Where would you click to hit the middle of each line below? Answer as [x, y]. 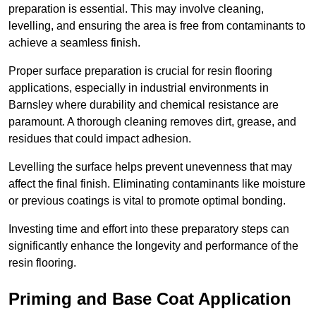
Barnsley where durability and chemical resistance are [144, 105]
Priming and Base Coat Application [150, 299]
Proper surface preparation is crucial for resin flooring [140, 71]
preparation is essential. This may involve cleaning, [136, 9]
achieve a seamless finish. [74, 43]
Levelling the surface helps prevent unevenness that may [150, 167]
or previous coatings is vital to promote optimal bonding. [147, 201]
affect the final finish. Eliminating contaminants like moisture [157, 184]
